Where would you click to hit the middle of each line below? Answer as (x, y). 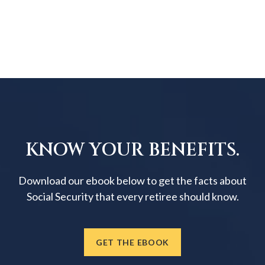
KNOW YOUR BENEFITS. (132, 151)
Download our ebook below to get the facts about (132, 181)
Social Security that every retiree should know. (132, 197)
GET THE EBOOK (132, 243)
